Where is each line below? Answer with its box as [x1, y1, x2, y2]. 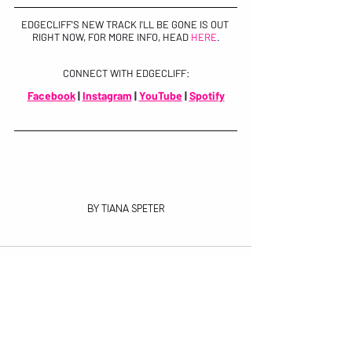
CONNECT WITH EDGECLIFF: [62, 67, 189, 80]
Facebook [27, 89, 75, 103]
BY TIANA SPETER [87, 203, 164, 215]
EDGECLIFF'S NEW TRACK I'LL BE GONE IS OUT [20, 18, 231, 31]
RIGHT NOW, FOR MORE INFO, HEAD [31, 31, 191, 44]
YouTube [138, 89, 182, 103]
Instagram [82, 89, 132, 103]
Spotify [189, 89, 225, 103]
